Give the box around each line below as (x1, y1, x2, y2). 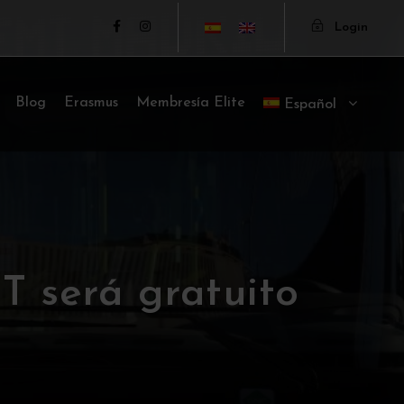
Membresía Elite (136, 96, 246, 110)
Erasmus (64, 96, 119, 110)
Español (284, 97, 336, 112)
